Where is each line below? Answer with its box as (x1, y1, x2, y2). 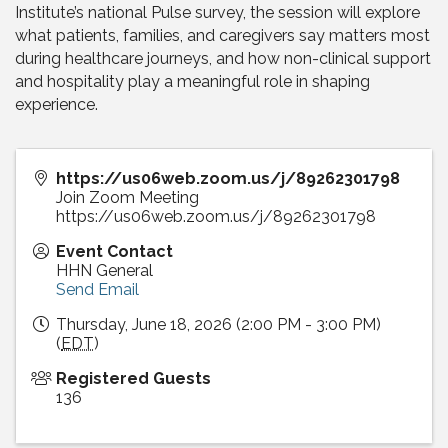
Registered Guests (56, 369, 211, 388)
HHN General (56, 261, 153, 280)
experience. (15, 95, 98, 114)
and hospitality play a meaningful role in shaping (15, 72, 370, 91)
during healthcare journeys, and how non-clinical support (15, 49, 431, 68)
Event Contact (56, 242, 173, 261)
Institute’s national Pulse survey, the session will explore (15, 3, 420, 22)
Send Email (56, 280, 139, 299)
